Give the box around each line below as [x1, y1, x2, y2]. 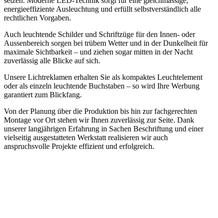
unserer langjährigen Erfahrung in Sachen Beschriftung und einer [4, 125, 203, 133]
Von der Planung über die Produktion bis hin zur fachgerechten [4, 107, 197, 116]
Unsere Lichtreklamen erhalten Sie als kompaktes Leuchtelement [4, 73, 202, 82]
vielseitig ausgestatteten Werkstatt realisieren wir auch [4, 133, 168, 142]
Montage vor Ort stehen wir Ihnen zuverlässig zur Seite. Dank [4, 116, 194, 125]
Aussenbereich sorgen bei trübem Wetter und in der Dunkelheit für [4, 39, 208, 48]
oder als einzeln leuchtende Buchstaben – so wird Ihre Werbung [4, 82, 200, 91]
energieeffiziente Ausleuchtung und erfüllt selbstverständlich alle [4, 5, 201, 14]
